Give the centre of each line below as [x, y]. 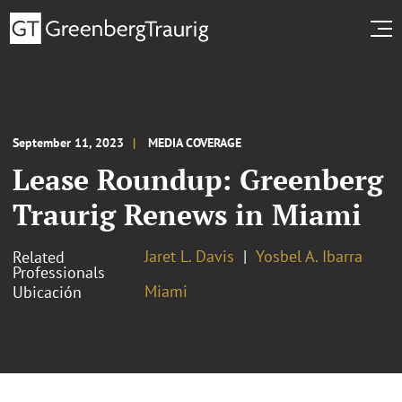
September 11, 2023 [68, 142]
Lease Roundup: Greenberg [198, 179]
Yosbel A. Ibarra [309, 256]
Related [39, 257]
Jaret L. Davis [189, 256]
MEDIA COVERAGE [195, 142]
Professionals [59, 272]
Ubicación [47, 292]
